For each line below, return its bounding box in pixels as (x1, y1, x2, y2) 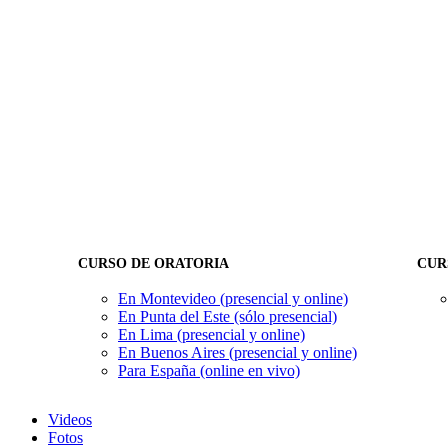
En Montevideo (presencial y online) (118, 290, 348, 307)
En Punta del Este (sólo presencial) (118, 308, 337, 325)
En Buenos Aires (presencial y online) (118, 344, 357, 361)
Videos (48, 411, 92, 428)
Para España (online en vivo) (118, 362, 300, 379)
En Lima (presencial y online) (118, 326, 305, 343)
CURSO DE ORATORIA (78, 256, 229, 271)
